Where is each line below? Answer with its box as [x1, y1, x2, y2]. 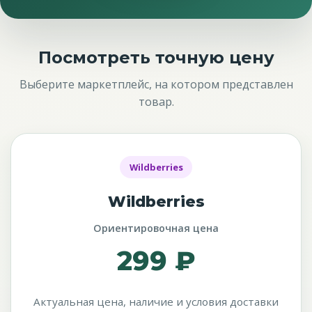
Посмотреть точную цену [38, 47, 274, 68]
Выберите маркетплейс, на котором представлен [19, 76, 293, 92]
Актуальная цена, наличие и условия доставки [33, 294, 279, 309]
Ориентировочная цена [93, 221, 219, 235]
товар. [138, 93, 174, 109]
